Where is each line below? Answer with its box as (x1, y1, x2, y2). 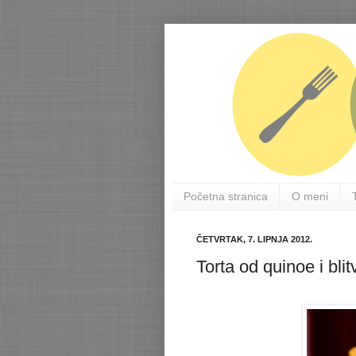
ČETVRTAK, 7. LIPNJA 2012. (196, 234, 312, 244)
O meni (292, 190, 328, 203)
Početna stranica (184, 190, 268, 203)
